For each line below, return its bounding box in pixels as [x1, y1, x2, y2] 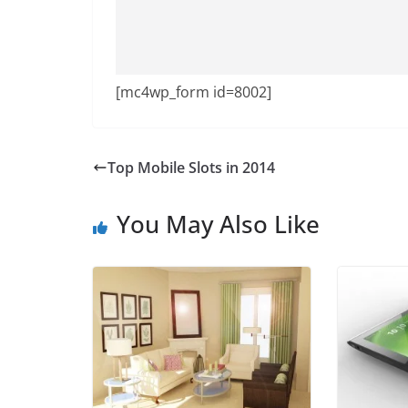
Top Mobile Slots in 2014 [107, 157, 275, 178]
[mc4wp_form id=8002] [116, 81, 271, 102]
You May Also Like [117, 207, 320, 240]
